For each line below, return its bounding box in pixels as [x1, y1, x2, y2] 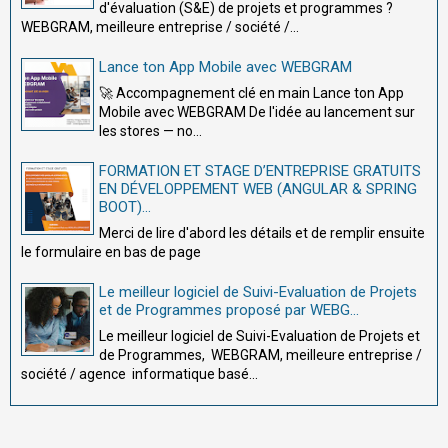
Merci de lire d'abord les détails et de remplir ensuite [99, 225, 425, 242]
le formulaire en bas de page [21, 244, 201, 261]
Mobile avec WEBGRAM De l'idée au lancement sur [99, 104, 415, 121]
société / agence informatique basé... [21, 366, 258, 383]
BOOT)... [99, 198, 151, 217]
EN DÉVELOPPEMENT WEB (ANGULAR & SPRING [99, 180, 417, 199]
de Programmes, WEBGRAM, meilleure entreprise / [99, 347, 422, 364]
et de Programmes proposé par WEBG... [99, 301, 359, 320]
